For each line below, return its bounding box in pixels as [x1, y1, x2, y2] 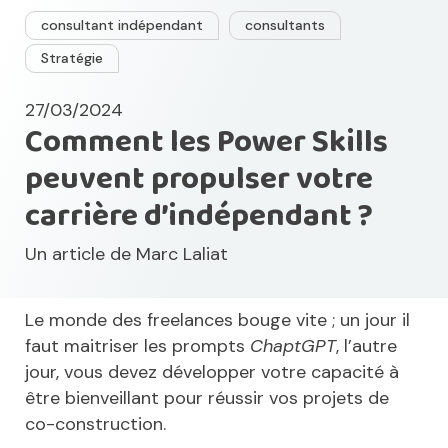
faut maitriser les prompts [25, 333, 250, 358]
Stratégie [41, 48, 103, 67]
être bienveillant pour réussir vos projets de [25, 385, 389, 410]
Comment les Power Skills [25, 116, 388, 167]
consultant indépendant [41, 15, 203, 34]
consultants [245, 15, 325, 34]
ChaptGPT [250, 333, 336, 358]
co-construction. [25, 411, 166, 436]
